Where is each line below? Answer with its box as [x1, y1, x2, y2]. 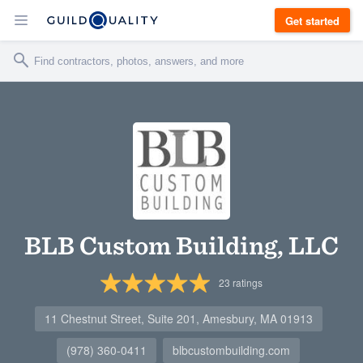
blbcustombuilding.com [173, 342, 290, 358]
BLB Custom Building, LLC [24, 229, 339, 261]
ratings [229, 275, 263, 289]
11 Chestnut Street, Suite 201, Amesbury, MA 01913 [44, 310, 313, 327]
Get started [285, 12, 340, 28]
